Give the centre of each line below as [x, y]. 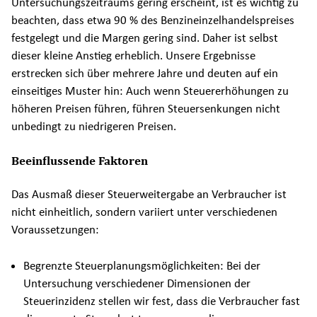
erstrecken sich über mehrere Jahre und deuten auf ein [145, 74]
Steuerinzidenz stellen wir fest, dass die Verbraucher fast [162, 301]
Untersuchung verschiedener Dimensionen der [137, 283]
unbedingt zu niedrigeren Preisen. [94, 127]
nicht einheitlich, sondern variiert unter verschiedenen [144, 212]
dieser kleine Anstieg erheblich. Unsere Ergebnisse [133, 56]
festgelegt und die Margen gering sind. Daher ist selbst [145, 38]
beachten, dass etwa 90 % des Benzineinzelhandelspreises [153, 21]
